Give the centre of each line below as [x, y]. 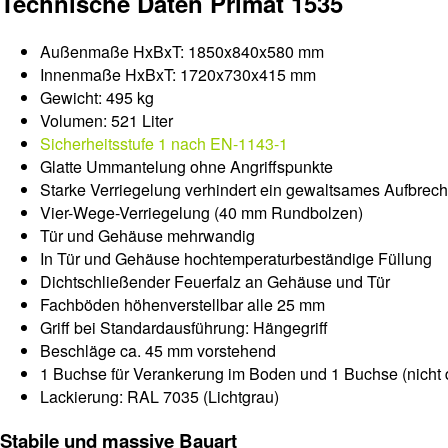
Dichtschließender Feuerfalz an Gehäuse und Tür [215, 282]
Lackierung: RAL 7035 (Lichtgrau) [159, 397]
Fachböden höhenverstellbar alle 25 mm [182, 305]
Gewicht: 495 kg [97, 98]
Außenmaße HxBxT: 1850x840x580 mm [182, 52]
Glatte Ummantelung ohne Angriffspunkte [186, 167]
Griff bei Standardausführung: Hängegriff [184, 328]
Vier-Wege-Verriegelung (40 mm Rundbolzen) [201, 213]
